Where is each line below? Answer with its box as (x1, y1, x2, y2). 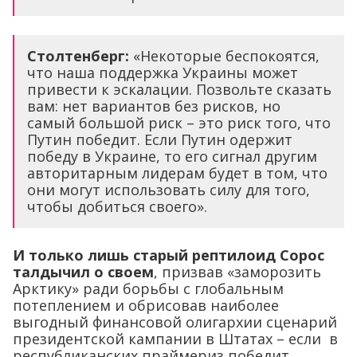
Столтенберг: (27, 45, 129, 65)
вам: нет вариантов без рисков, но (27, 96, 280, 116)
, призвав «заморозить (154, 261, 321, 281)
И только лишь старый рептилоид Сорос (13, 245, 324, 265)
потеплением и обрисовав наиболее (13, 295, 279, 315)
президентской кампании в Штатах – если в (13, 328, 338, 348)
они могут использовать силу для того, (27, 179, 310, 199)
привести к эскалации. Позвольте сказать (27, 79, 331, 99)
